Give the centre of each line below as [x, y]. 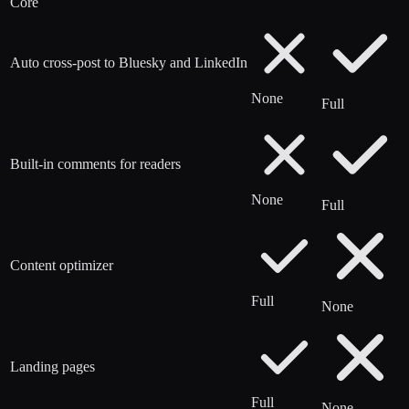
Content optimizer [62, 265]
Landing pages [52, 366]
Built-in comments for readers [95, 163]
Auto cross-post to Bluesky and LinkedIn [129, 62]
